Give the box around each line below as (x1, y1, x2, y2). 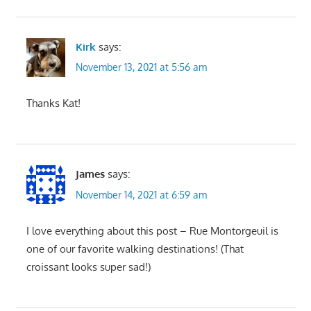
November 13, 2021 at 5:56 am (75, 61, 207, 74)
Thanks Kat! (26, 96, 81, 110)
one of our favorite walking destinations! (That (26, 242, 244, 255)
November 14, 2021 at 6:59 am (75, 188, 207, 201)
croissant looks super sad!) (26, 260, 151, 274)
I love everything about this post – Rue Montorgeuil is (26, 224, 278, 237)
